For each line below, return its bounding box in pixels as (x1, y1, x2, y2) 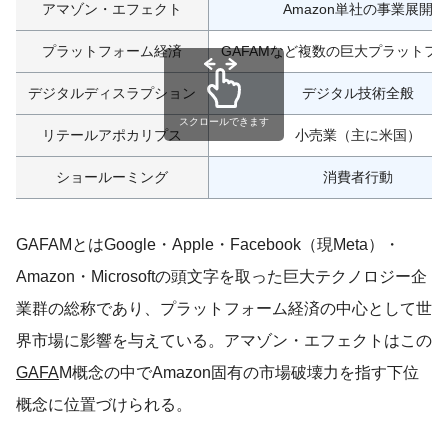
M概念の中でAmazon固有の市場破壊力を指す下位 (59, 364, 419, 381)
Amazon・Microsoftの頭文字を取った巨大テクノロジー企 (16, 268, 427, 285)
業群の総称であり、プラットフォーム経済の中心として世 (16, 300, 432, 317)
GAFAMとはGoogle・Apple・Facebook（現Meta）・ (16, 236, 400, 253)
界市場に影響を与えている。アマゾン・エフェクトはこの (16, 332, 432, 349)
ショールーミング (56, 169, 168, 185)
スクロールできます (179, 115, 269, 127)
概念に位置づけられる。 (16, 396, 192, 413)
